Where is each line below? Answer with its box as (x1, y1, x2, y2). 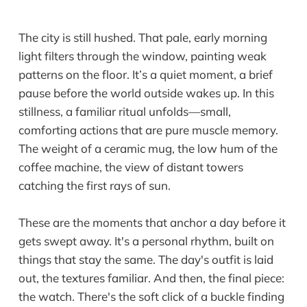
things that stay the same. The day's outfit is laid (18, 252, 273, 267)
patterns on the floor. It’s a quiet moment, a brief (18, 67, 273, 82)
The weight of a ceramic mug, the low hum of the (18, 141, 278, 156)
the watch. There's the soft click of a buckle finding (18, 289, 284, 304)
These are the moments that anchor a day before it (18, 215, 286, 230)
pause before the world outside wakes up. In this (18, 86, 274, 101)
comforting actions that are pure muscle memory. (18, 123, 278, 138)
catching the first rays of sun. (18, 178, 171, 193)
